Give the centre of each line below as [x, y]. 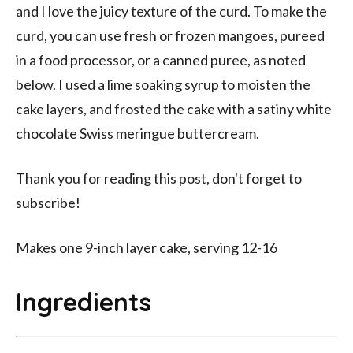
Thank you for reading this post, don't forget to [159, 178]
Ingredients [84, 302]
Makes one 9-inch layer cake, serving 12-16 [147, 248]
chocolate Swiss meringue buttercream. [137, 134]
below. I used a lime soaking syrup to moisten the [163, 85]
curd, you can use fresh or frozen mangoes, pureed [170, 36]
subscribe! [48, 203]
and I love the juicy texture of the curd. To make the [171, 11]
